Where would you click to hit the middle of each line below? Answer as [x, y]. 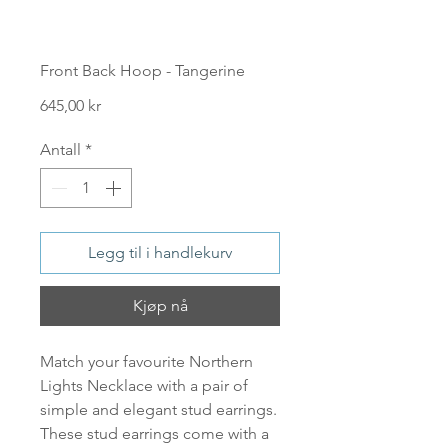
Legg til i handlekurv [160, 253]
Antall [60, 150]
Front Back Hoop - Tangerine [142, 71]
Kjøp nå [160, 306]
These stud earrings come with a [154, 434]
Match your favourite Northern [146, 362]
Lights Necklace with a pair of [144, 386]
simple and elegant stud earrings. [158, 410]
